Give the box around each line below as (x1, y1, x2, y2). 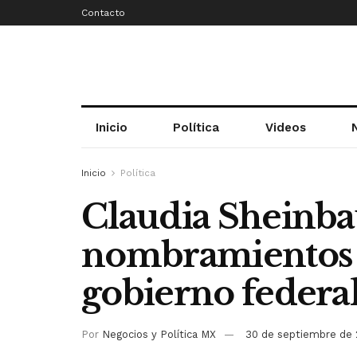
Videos (265, 120, 306, 135)
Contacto (81, 7, 125, 18)
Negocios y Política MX (102, 328, 216, 340)
